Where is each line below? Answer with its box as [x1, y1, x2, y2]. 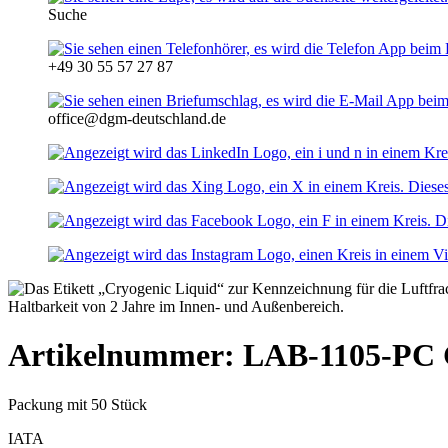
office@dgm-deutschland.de [48, 110, 226, 127]
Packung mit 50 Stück [8, 395, 147, 413]
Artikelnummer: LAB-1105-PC [8, 337, 435, 374]
